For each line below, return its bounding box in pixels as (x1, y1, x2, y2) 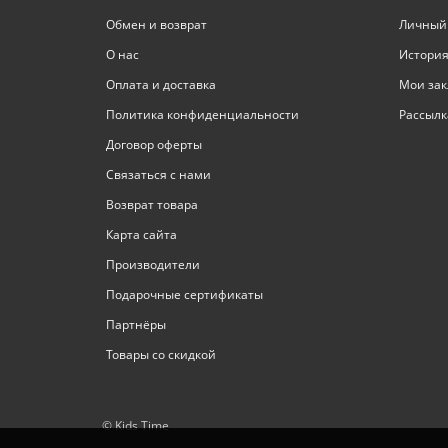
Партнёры (106, 316, 166, 333)
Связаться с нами (106, 166, 211, 183)
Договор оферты (106, 136, 202, 153)
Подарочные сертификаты (106, 286, 263, 303)
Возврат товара (106, 196, 198, 213)
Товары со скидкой (106, 346, 216, 363)
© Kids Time (102, 417, 169, 434)
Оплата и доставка (106, 76, 216, 93)
